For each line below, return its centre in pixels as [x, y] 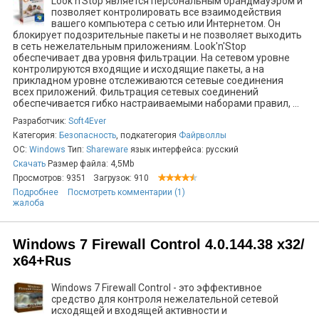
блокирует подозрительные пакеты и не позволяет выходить [157, 35]
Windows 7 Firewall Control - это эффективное [157, 288]
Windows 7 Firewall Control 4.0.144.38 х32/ [159, 244]
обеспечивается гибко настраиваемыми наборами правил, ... [156, 103]
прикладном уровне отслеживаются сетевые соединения [148, 80]
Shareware [107, 150]
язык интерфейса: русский [183, 150]
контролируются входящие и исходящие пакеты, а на [138, 69]
